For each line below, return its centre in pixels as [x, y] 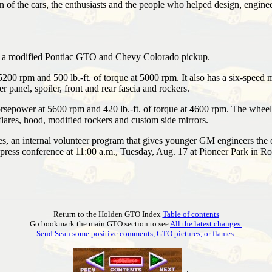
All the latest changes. [206, 223]
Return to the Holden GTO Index [108, 214]
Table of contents [191, 214]
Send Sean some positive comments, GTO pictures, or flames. [136, 233]
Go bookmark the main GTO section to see [100, 223]
